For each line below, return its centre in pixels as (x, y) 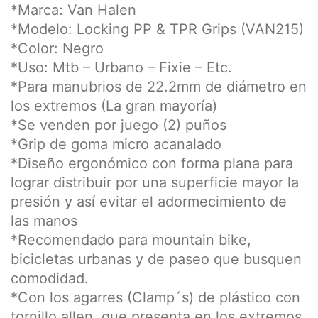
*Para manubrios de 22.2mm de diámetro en (159, 87)
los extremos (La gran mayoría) (114, 106)
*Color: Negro (57, 48)
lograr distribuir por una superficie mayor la (155, 182)
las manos (44, 221)
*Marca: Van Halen (73, 10)
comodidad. (50, 278)
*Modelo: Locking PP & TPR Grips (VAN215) (157, 29)
